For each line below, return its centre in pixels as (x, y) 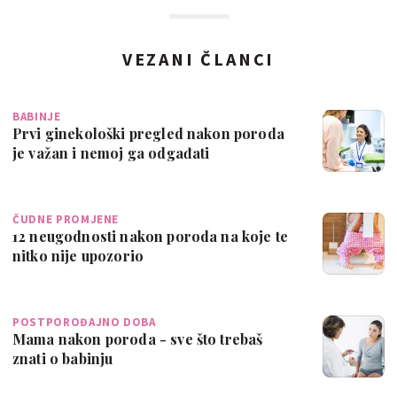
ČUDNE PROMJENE (66, 220)
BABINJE (37, 117)
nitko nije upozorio (78, 256)
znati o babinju (63, 359)
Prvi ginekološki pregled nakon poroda (148, 134)
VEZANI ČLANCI (198, 59)
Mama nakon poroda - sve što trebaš (138, 339)
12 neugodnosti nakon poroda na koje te (151, 237)
